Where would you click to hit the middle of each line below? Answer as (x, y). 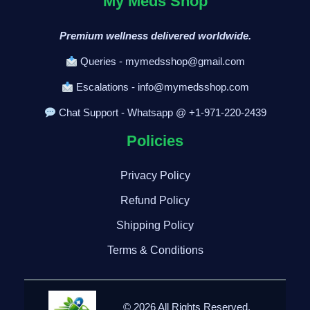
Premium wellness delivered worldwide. (155, 36)
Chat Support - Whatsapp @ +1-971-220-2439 (161, 112)
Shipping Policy (155, 225)
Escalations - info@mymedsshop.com (161, 87)
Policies (155, 141)
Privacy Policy (155, 175)
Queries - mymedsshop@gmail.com (161, 61)
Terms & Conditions (155, 250)
